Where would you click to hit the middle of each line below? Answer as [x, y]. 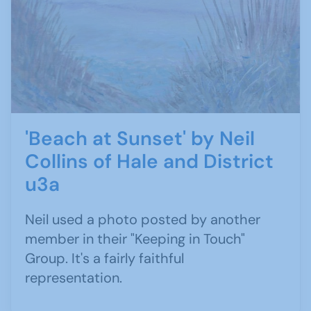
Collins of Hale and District [149, 161]
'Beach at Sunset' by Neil [140, 138]
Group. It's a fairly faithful [104, 258]
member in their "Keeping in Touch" [135, 238]
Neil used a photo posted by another [143, 219]
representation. [75, 277]
